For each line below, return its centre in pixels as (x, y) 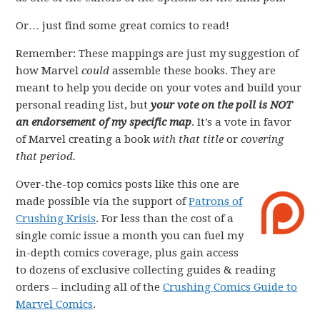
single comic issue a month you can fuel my (130, 236)
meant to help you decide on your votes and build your (159, 88)
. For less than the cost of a (165, 219)
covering (262, 139)
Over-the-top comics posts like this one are (128, 184)
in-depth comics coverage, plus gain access (127, 253)
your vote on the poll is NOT (222, 105)
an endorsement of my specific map (104, 122)
